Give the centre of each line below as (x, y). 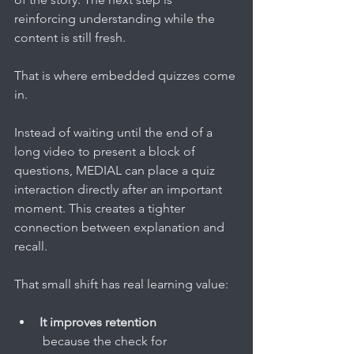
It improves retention (98, 322)
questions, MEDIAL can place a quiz (116, 170)
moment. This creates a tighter (101, 208)
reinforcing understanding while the (116, 18)
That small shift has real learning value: (121, 284)
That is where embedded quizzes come (126, 75)
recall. (31, 246)
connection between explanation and (121, 227)
